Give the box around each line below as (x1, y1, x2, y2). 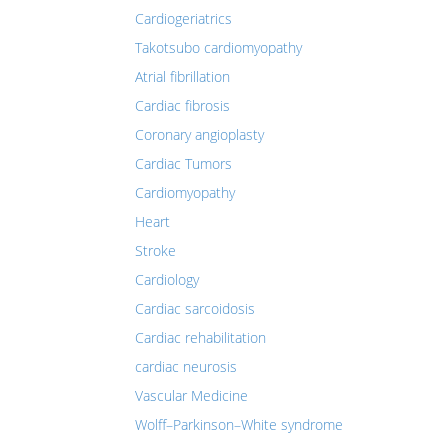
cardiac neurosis (135, 357, 237, 376)
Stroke (135, 241, 176, 260)
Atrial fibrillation (135, 67, 230, 86)
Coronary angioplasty (135, 125, 264, 144)
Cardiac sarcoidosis (135, 299, 255, 318)
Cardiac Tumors (135, 154, 232, 173)
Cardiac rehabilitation (135, 328, 266, 347)
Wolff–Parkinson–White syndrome (135, 415, 343, 434)
